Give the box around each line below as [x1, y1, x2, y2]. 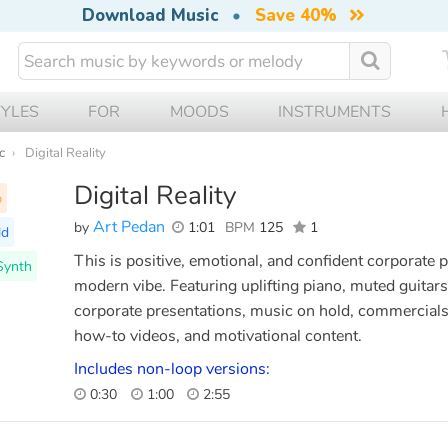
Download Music [81, 4, 218, 27]
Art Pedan [93, 215, 165, 238]
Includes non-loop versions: [74, 357, 270, 380]
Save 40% [254, 4, 337, 27]
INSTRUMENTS [278, 100, 392, 123]
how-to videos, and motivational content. [74, 324, 362, 347]
